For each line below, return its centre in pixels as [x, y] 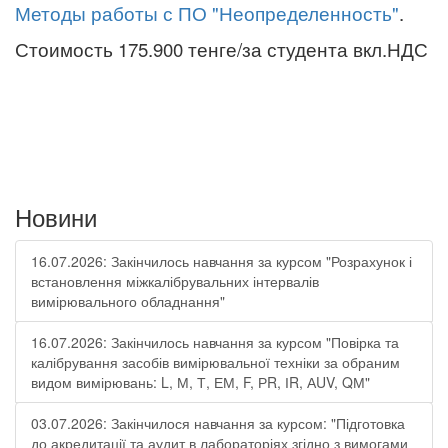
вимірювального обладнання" [128, 301]
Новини [56, 216]
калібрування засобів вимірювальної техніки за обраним [215, 362]
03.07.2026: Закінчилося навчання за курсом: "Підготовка [218, 423]
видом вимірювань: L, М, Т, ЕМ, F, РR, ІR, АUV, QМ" [200, 382]
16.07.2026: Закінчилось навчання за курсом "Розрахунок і [221, 261]
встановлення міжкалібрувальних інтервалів [175, 281]
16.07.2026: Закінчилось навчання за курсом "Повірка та [215, 342]
